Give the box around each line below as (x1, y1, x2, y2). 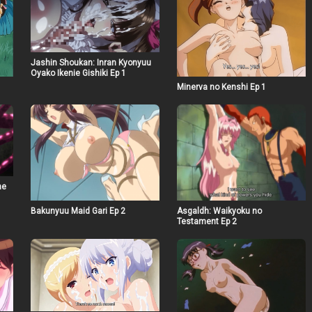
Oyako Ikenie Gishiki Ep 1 (30, 68, 126, 78)
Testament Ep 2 (176, 217, 237, 227)
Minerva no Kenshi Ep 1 (176, 81, 266, 92)
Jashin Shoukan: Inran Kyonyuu (30, 57, 151, 68)
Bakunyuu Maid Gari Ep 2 (30, 206, 125, 217)
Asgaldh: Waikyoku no (176, 206, 262, 217)
